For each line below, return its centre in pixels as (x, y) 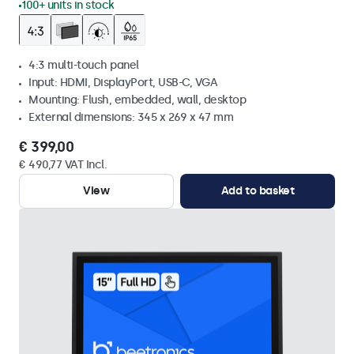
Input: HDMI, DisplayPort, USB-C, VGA (123, 83)
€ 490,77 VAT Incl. (63, 165)
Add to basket (258, 191)
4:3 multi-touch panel (84, 65)
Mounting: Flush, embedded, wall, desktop (137, 100)
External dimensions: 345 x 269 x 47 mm (131, 117)
